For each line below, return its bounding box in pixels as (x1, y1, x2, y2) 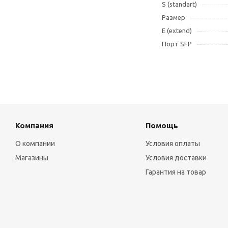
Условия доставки (145, 154, 207, 162)
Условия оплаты (145, 139, 200, 148)
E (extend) (162, 27, 192, 34)
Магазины (15, 154, 48, 162)
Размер (162, 14, 185, 21)
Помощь (145, 121, 178, 130)
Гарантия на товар (145, 168, 206, 176)
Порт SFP (162, 40, 192, 47)
